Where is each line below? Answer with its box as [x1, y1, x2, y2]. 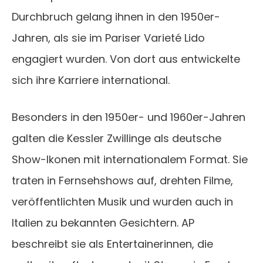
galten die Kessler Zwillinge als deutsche [12, 131, 221, 146]
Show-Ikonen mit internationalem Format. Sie [12, 152, 248, 167]
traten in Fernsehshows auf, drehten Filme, [12, 173, 233, 188]
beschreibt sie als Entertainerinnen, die [12, 237, 213, 252]
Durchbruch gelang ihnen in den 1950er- [12, 9, 220, 25]
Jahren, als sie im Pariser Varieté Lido [12, 31, 205, 46]
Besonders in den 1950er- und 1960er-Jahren [12, 110, 245, 125]
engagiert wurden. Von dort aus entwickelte [12, 52, 240, 67]
